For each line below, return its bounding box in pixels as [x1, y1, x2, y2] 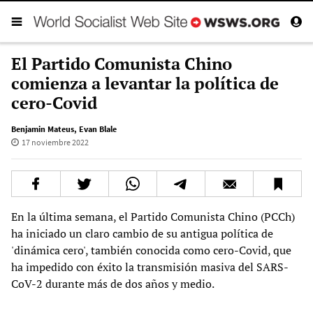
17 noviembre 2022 [21, 136, 89, 147]
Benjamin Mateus [11, 123, 74, 134]
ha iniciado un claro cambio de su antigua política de [11, 225, 273, 241]
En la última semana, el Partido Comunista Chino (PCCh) [11, 208, 295, 224]
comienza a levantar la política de [11, 71, 279, 94]
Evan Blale [79, 123, 117, 134]
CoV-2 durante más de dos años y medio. [11, 275, 214, 291]
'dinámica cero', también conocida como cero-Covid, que [11, 242, 291, 258]
